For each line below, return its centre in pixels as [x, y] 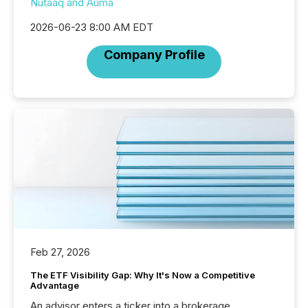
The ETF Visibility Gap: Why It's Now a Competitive [143, 275]
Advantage [55, 286]
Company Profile [154, 55]
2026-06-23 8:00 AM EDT [92, 27]
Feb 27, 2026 [60, 252]
